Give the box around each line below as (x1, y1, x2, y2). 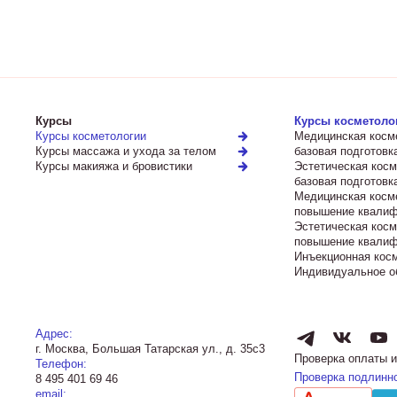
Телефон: (35, 357, 88, 370)
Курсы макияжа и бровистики (35, 160, 193, 173)
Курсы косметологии (35, 129, 147, 143)
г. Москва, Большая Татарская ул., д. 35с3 (35, 342, 266, 355)
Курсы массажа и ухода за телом (35, 144, 217, 158)
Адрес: (35, 327, 74, 340)
